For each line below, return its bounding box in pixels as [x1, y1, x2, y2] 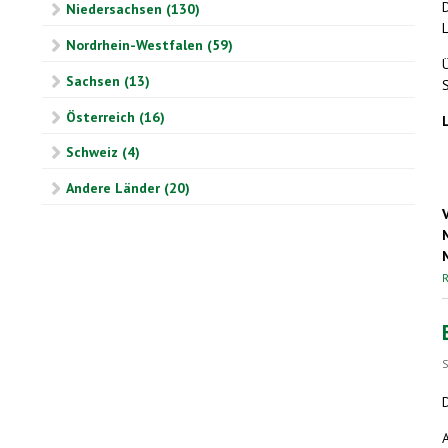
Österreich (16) [66, 107, 165, 126]
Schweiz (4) [66, 143, 140, 162]
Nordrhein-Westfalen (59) [66, 36, 233, 55]
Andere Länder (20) [66, 179, 190, 198]
